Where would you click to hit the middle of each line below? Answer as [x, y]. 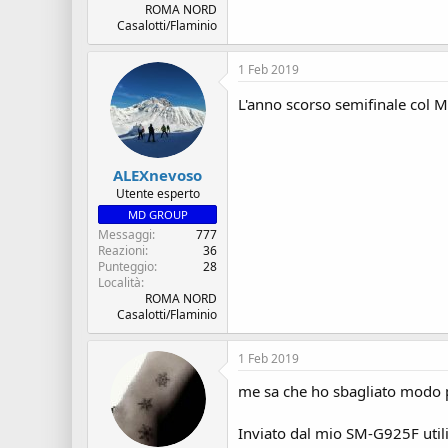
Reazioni [121, 250]
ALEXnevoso [157, 175]
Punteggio [126, 266]
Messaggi [125, 234]
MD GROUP [157, 214]
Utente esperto [157, 193]
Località [119, 282]
